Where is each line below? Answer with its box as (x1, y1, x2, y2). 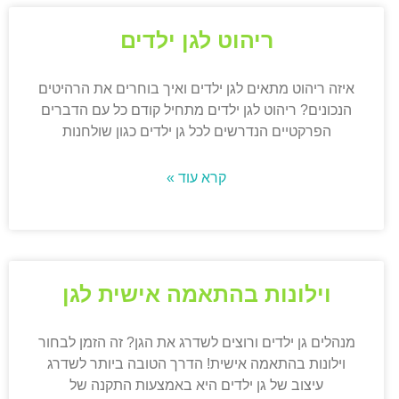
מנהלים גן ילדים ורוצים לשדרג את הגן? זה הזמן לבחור (37, 335, 355, 351)
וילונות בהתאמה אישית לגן (61, 281, 331, 307)
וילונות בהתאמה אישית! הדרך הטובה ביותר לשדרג (47, 356, 346, 372)
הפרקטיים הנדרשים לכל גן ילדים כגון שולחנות (61, 124, 331, 140)
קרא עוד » (167, 170, 227, 186)
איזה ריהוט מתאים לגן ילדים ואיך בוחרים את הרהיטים (38, 81, 355, 97)
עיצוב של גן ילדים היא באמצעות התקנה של (69, 378, 324, 394)
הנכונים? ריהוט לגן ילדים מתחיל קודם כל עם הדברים (41, 102, 353, 118)
